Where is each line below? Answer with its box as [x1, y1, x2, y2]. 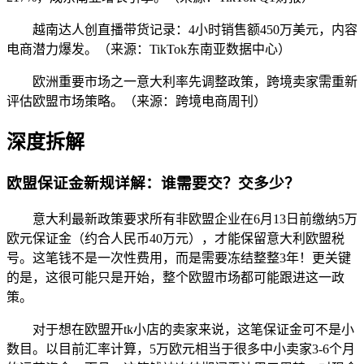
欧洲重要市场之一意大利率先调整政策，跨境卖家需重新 [32, 75, 357, 89]
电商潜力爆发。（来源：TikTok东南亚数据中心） [6, 42, 291, 57]
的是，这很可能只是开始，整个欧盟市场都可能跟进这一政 [6, 270, 344, 284]
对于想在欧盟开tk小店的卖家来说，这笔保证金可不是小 [32, 322, 354, 336]
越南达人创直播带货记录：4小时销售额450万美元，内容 [32, 23, 357, 37]
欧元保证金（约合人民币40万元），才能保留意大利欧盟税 [6, 231, 344, 245]
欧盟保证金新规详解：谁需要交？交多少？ [6, 174, 300, 192]
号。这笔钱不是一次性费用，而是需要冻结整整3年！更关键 [6, 250, 351, 265]
